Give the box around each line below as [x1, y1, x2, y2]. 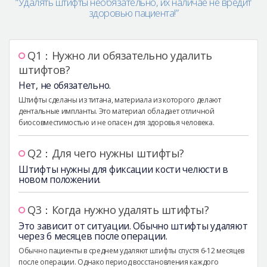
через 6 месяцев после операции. [18, 229, 167, 243]
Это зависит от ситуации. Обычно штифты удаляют [18, 219, 248, 232]
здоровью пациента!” [88, 5, 179, 20]
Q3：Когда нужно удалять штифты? [27, 202, 209, 217]
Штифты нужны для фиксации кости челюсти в [18, 162, 228, 176]
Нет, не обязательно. [18, 78, 111, 92]
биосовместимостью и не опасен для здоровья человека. [18, 117, 215, 128]
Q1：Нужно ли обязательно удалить [27, 48, 212, 63]
